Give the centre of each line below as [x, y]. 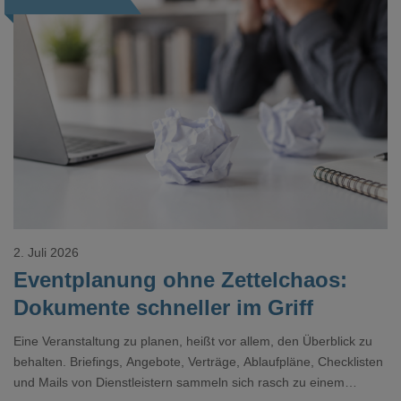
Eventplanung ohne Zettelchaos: [180, 280]
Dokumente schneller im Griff [163, 308]
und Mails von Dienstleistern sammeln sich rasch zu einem [179, 383]
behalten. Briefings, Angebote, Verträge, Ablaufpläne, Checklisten [198, 362]
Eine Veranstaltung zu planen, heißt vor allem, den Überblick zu [193, 341]
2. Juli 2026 [46, 253]
